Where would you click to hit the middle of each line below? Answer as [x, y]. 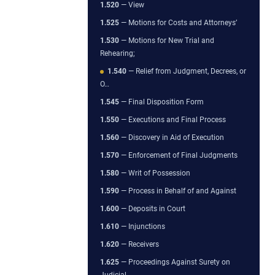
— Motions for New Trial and [167, 40]
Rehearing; [118, 53]
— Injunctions [142, 226]
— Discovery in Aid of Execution [172, 137]
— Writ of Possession [155, 173]
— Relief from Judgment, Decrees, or [186, 71]
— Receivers [139, 244]
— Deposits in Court [152, 208]
